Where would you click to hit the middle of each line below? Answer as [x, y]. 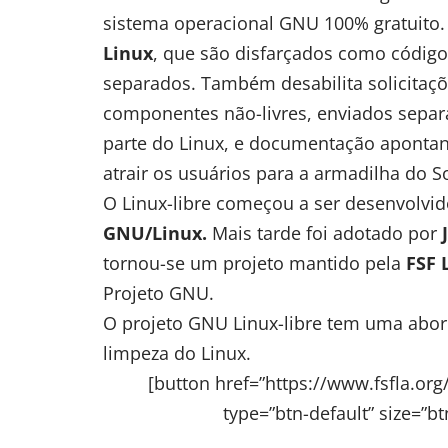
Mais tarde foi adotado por [324, 232]
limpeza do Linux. [177, 352]
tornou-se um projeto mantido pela [254, 262]
